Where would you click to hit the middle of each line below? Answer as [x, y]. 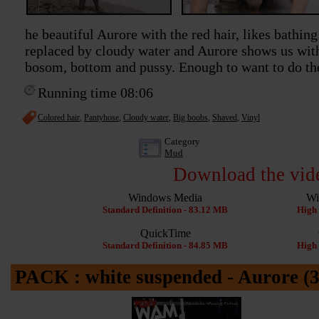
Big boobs [190, 118]
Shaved [225, 118]
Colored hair [59, 118]
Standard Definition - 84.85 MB [165, 246]
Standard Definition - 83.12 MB [165, 210]
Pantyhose [101, 118]
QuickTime [165, 234]
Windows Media [165, 198]
